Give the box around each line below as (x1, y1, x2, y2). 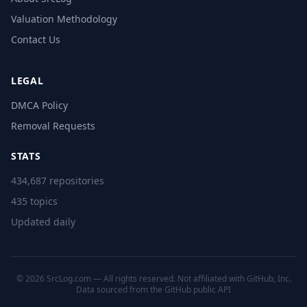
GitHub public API (164, 284, 231, 296)
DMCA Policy (11, 99, 68, 112)
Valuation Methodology (11, 12, 117, 26)
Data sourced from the (76, 284, 164, 296)
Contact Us (11, 33, 60, 47)
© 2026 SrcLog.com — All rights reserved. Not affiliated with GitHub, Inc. (16, 273, 291, 285)
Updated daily (11, 215, 75, 229)
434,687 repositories (11, 174, 104, 188)
